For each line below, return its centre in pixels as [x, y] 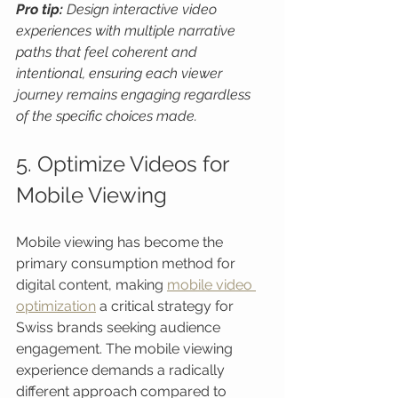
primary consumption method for [127, 263]
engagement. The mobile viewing [126, 349]
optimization [56, 306]
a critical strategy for [167, 306]
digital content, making [92, 285]
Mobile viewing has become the [121, 242]
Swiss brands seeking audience [120, 327]
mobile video [211, 285]
